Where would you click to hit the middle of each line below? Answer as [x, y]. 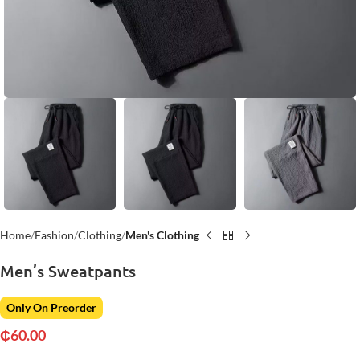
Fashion [54, 235]
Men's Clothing [162, 235]
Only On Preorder [51, 308]
